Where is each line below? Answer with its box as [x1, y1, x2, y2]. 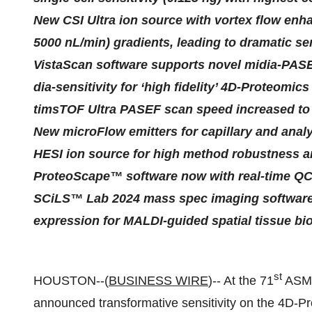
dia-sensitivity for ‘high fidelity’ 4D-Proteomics [33, 80, 309, 94]
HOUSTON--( [33, 274, 109, 288]
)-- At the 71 [208, 274, 274, 288]
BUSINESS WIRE [109, 274, 208, 288]
